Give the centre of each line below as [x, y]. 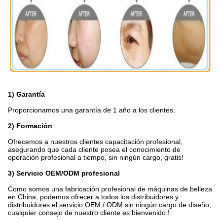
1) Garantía [26, 94]
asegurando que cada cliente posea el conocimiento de [94, 150]
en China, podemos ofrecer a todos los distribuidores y [93, 197]
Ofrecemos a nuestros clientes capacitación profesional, [95, 142]
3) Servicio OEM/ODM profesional [64, 173]
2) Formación [30, 126]
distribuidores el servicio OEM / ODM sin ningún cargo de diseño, [110, 205]
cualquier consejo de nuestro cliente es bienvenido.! [89, 213]
